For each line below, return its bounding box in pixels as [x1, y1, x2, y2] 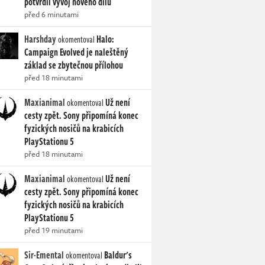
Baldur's [104, 248, 132, 263]
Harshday [24, 32, 56, 47]
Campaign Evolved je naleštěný [24, 45, 128, 60]
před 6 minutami [24, 8, 79, 21]
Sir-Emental [24, 248, 64, 263]
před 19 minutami [24, 224, 83, 237]
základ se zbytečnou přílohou [24, 58, 123, 73]
